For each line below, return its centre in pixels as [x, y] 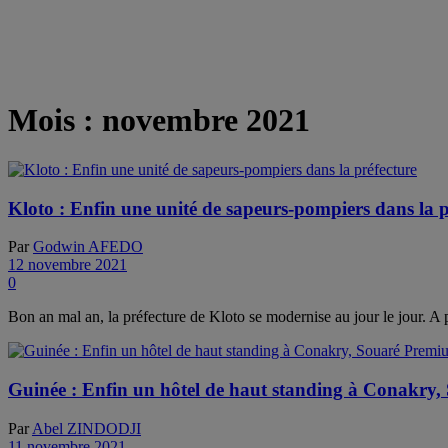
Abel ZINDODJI [86, 428]
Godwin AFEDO [88, 247]
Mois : [55, 120]
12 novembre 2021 [67, 265]
